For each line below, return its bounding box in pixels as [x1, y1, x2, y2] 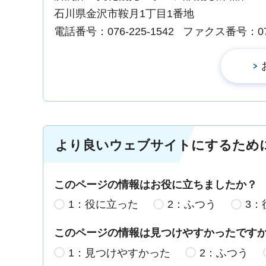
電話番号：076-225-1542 [54, 25, 174, 37]
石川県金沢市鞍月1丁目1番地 [54, 7, 194, 20]
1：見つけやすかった [68, 247, 170, 259]
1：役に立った [68, 198, 138, 211]
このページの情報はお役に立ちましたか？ [54, 178, 257, 191]
